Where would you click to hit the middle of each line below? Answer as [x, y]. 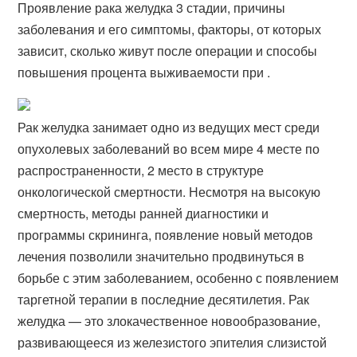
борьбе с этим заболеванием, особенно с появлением [178, 278]
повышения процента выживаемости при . [144, 72]
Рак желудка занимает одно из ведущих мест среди [169, 127]
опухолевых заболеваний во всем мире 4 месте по [169, 149]
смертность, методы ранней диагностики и [143, 213]
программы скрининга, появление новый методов [166, 235]
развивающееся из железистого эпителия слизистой [173, 342]
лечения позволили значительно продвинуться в [161, 256]
